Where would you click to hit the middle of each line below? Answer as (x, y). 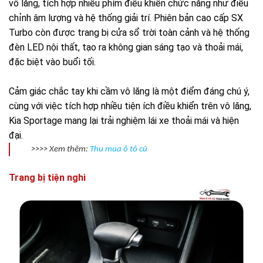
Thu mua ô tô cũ (119, 149)
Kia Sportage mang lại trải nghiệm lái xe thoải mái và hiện (124, 120)
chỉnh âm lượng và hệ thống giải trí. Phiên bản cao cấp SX (126, 18)
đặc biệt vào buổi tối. (52, 62)
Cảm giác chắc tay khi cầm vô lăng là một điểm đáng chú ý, (129, 91)
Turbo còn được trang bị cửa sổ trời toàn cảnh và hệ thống (129, 32)
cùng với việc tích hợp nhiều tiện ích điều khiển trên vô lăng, (130, 106)
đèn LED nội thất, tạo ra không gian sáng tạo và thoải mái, (126, 47)
